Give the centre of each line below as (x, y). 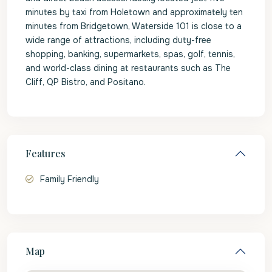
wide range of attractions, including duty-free (118, 40)
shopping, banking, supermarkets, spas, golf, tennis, (130, 54)
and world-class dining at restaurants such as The (128, 68)
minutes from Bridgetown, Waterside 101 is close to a (134, 26)
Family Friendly (70, 179)
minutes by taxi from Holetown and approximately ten (134, 12)
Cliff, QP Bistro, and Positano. (86, 82)
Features (46, 153)
